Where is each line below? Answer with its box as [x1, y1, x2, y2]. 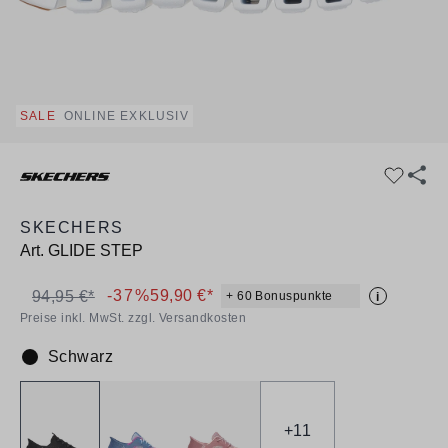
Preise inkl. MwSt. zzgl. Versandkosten [20, 310, 247, 325]
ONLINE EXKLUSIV [63, 109, 189, 123]
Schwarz [48, 347, 114, 365]
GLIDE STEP [48, 241, 143, 259]
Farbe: [19, 358, 68, 376]
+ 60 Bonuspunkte [226, 288, 333, 303]
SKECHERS [20, 218, 124, 236]
